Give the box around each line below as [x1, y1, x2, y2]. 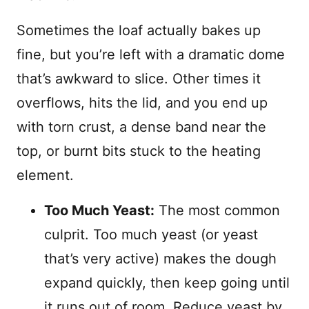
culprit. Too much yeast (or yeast [44, 226, 258, 243]
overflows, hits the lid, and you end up [17, 94, 268, 111]
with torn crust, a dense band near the [17, 119, 266, 135]
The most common [154, 202, 280, 219]
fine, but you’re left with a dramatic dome [17, 46, 285, 63]
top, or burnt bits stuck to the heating [17, 143, 261, 159]
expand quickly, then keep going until [44, 275, 290, 291]
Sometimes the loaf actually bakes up [17, 22, 261, 39]
